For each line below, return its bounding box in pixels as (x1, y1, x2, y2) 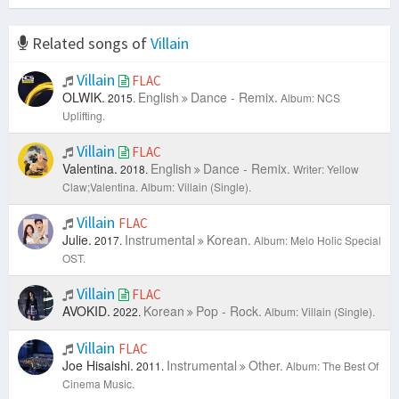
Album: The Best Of (286, 358, 379, 374)
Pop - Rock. (196, 302, 262, 321)
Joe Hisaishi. (62, 356, 134, 375)
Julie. (62, 231, 92, 249)
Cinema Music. (62, 376, 134, 392)
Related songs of (28, 33, 151, 54)
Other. (248, 356, 283, 375)
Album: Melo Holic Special (254, 232, 381, 248)
